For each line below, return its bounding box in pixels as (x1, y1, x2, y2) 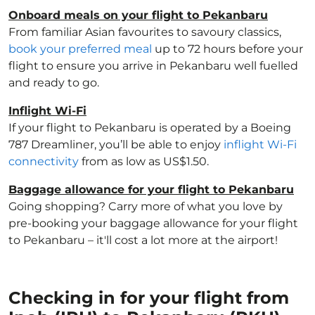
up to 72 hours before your (152, 42, 303, 56)
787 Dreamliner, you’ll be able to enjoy (8, 138, 224, 151)
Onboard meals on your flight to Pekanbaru (8, 8, 268, 22)
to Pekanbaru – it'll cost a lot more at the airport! (8, 233, 278, 247)
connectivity (8, 155, 79, 168)
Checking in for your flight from (8, 288, 289, 308)
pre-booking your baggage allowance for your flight (8, 217, 298, 230)
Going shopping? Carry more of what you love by (8, 200, 283, 213)
